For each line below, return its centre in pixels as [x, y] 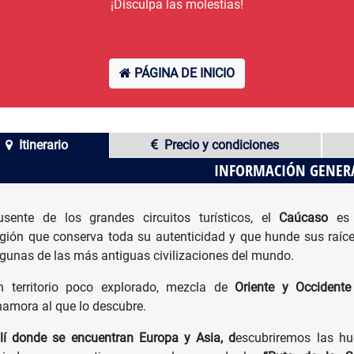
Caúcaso [304, 218]
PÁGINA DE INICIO [183, 73]
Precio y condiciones [222, 145]
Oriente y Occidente [289, 288]
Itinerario [44, 145]
